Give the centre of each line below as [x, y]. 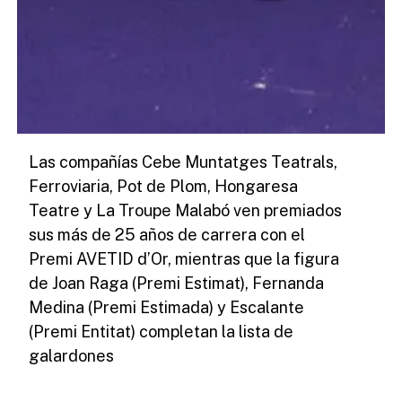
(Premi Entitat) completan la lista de [162, 331]
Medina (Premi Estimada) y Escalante [167, 307]
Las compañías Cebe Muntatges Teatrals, [184, 162]
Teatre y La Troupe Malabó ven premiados [186, 210]
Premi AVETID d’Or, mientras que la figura [184, 258]
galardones [72, 355]
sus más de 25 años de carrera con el [167, 234]
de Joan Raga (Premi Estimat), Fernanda [177, 283]
